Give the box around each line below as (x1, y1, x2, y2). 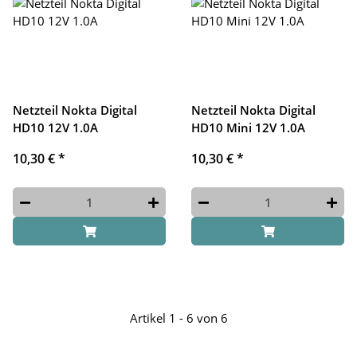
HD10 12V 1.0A (13, 120, 98, 136)
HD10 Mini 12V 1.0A (191, 120, 305, 136)
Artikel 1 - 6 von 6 (129, 309, 228, 326)
